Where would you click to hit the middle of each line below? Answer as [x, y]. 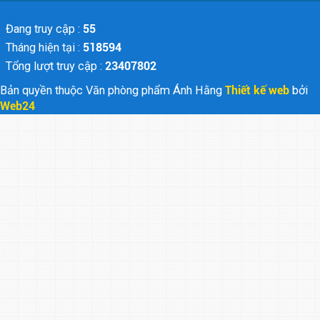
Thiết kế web [259, 91]
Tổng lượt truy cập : [55, 66]
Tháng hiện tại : [44, 48]
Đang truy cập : [43, 29]
